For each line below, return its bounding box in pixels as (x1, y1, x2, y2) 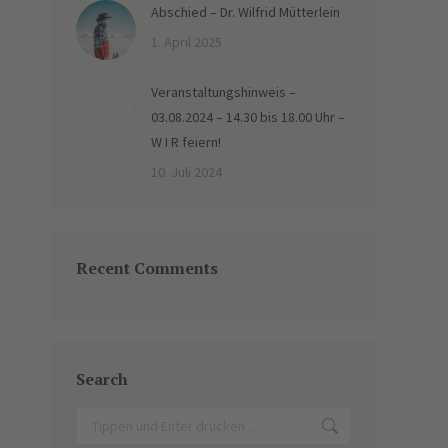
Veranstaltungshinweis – (151, 83, 296, 101)
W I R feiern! (151, 133, 221, 151)
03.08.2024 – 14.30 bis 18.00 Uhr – (151, 108, 345, 126)
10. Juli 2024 (151, 163, 222, 181)
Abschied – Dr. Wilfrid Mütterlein (151, 3, 340, 21)
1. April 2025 (151, 33, 222, 51)
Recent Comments (76, 257, 218, 279)
